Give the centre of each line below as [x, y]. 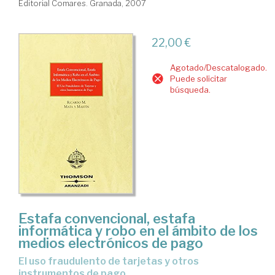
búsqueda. [190, 89]
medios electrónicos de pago [111, 243]
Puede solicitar [198, 78]
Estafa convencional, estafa [107, 219]
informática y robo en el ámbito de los [138, 231]
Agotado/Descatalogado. [218, 67]
